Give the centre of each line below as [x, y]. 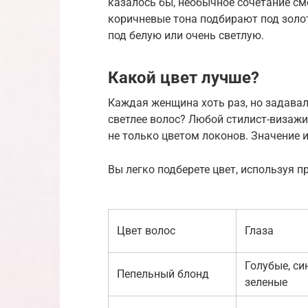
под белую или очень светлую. [186, 35]
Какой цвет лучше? [184, 77]
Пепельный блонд [163, 274]
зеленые [266, 282]
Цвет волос [146, 230]
